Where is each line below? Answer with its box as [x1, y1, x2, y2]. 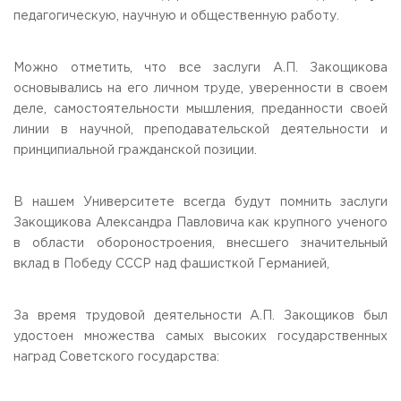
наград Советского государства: [13, 352, 219, 363]
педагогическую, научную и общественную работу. [13, 11, 339, 21]
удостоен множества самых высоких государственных [13, 331, 388, 342]
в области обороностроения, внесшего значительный [13, 238, 388, 249]
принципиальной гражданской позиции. [13, 145, 257, 156]
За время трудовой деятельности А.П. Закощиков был [13, 311, 388, 321]
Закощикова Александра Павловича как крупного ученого [13, 218, 388, 228]
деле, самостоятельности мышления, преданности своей [13, 104, 388, 115]
